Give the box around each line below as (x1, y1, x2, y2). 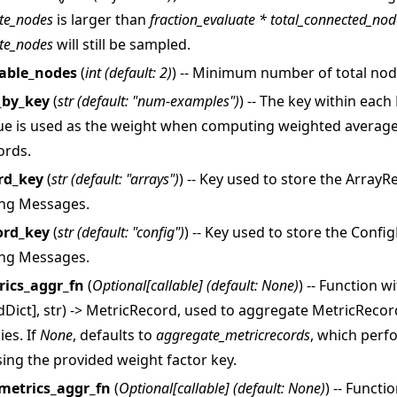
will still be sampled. (53, 35, 191, 55)
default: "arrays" (75, 169, 175, 190)
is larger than (53, 10, 150, 30)
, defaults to (73, 325, 156, 346)
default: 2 (109, 63, 167, 83)
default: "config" (82, 222, 180, 243)
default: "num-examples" (82, 91, 235, 112)
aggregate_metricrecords (156, 325, 310, 346)
